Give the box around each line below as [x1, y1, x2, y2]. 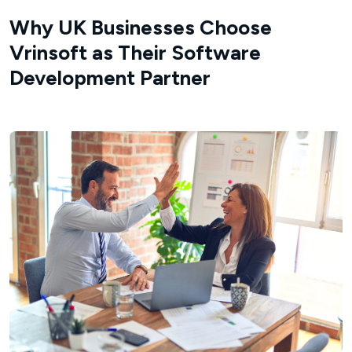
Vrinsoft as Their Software [9, 40, 261, 66]
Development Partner [9, 65, 211, 91]
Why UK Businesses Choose [9, 15, 272, 41]
